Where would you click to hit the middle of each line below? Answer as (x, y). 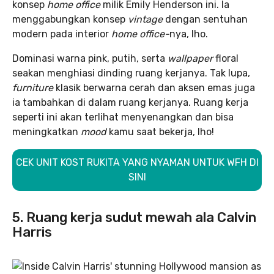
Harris (32, 232)
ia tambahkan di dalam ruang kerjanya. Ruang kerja (130, 102)
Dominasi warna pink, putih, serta (90, 58)
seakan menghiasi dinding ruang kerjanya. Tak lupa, (131, 73)
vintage (146, 19)
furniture (34, 88)
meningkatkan (46, 132)
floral (227, 58)
